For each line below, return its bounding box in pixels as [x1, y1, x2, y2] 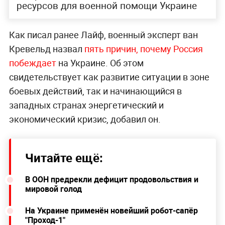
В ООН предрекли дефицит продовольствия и [25, 173, 198, 185]
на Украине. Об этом [58, 56, 144, 69]
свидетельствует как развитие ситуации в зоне [9, 70, 209, 83]
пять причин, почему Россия [84, 42, 203, 55]
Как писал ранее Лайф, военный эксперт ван [9, 28, 198, 41]
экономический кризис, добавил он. [9, 113, 161, 125]
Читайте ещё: [25, 149, 103, 166]
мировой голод [25, 183, 82, 194]
